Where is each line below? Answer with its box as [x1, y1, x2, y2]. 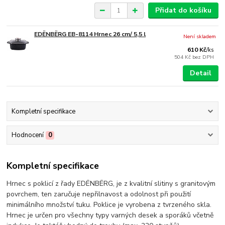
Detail [189, 68, 211, 78]
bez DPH [192, 53, 214, 61]
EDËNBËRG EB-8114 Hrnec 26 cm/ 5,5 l [34, 30, 146, 39]
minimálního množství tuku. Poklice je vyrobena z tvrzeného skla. [7, 199, 212, 209]
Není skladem [183, 33, 216, 41]
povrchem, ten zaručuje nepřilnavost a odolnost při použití [7, 189, 191, 199]
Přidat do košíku [155, 6, 211, 16]
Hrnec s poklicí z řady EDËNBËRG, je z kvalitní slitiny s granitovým [7, 178, 216, 188]
